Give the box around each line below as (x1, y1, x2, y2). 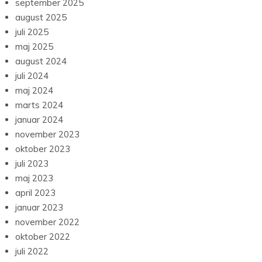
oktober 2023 (15, 143, 70, 155)
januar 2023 (15, 202, 63, 213)
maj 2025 (15, 41, 53, 53)
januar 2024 (15, 114, 63, 126)
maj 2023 (15, 173, 53, 184)
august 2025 (15, 12, 67, 23)
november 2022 (15, 216, 80, 228)
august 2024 (15, 56, 67, 67)
